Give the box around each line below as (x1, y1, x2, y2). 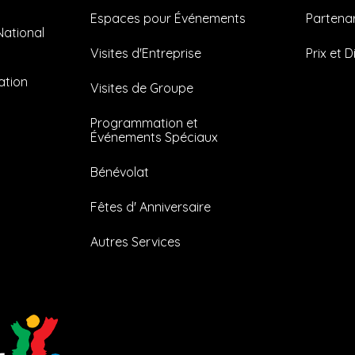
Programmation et (90, 115, 199, 132)
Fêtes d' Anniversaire (90, 199, 212, 216)
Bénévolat (90, 164, 150, 181)
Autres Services (90, 234, 181, 250)
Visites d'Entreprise (90, 45, 202, 62)
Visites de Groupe (90, 80, 194, 97)
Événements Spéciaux (90, 129, 219, 146)
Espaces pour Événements (90, 10, 246, 27)
